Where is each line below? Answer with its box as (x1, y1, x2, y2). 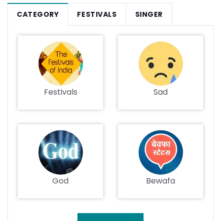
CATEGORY (17, 9, 59, 19)
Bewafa (146, 175, 175, 186)
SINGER (135, 9, 163, 19)
